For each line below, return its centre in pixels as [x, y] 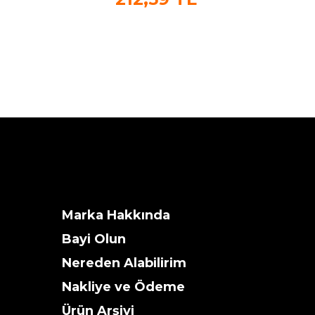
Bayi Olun [94, 239]
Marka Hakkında [116, 215]
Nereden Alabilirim [124, 263]
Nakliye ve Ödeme [123, 287]
